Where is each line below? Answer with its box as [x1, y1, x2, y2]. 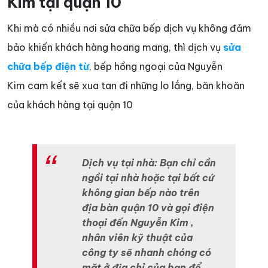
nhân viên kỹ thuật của [82, 231, 193, 243]
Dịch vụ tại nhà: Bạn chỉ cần [82, 156, 217, 169]
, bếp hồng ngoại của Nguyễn [89, 60, 223, 72]
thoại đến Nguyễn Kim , [82, 216, 194, 229]
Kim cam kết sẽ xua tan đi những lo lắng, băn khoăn [7, 79, 245, 92]
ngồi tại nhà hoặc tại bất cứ [82, 171, 215, 184]
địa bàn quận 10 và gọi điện [82, 201, 215, 214]
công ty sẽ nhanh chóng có [82, 246, 212, 258]
